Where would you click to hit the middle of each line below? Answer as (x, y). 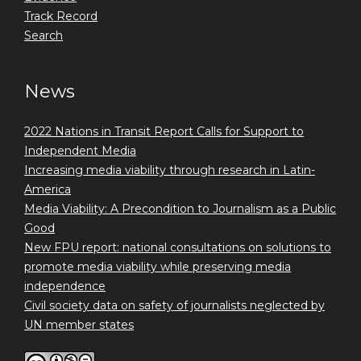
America (48, 189)
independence (65, 286)
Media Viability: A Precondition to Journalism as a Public (180, 208)
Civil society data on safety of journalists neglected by (174, 305)
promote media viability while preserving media (158, 266)
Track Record (61, 16)
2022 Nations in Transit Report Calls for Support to (164, 131)
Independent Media (80, 150)
